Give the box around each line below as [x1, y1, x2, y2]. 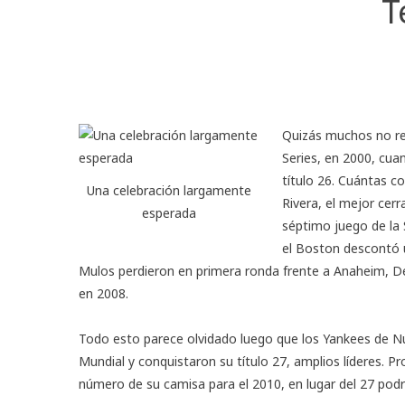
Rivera [282, 193, 318, 212]
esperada [142, 203, 196, 221]
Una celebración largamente [87, 181, 251, 199]
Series [282, 148, 317, 166]
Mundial [79, 352, 125, 370]
